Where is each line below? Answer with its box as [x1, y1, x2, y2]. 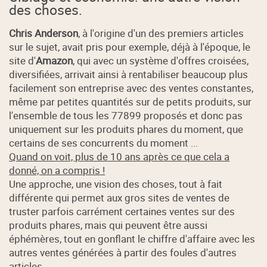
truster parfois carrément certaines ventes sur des [9, 204, 235, 218]
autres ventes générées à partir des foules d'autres [9, 245, 237, 259]
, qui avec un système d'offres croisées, [73, 53, 249, 67]
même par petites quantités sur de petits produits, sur [9, 94, 252, 108]
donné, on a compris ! [9, 163, 105, 177]
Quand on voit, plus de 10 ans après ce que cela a [9, 149, 230, 163]
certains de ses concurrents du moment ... [9, 135, 198, 150]
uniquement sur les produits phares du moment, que [9, 122, 244, 136]
